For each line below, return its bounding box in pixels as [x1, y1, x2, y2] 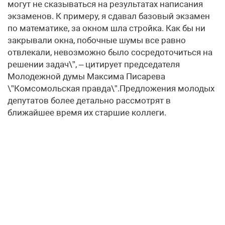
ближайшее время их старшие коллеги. [8, 107, 166, 118]
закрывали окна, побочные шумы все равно [8, 35, 186, 46]
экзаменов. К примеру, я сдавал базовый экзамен [8, 11, 210, 22]
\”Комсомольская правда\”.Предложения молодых [8, 83, 214, 94]
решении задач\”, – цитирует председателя [8, 59, 180, 70]
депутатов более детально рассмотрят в [8, 95, 171, 106]
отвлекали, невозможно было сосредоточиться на [8, 47, 212, 58]
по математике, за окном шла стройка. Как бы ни [8, 23, 205, 34]
